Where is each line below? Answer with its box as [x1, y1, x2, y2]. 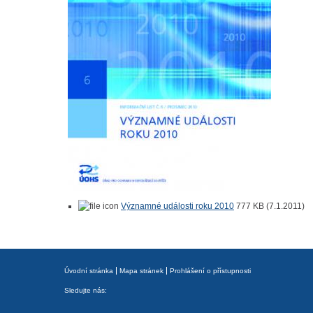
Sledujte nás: [64, 286, 107, 294]
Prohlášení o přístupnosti [170, 267, 251, 275]
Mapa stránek [119, 267, 163, 275]
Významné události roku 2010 [121, 201, 234, 211]
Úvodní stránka [64, 267, 113, 275]
